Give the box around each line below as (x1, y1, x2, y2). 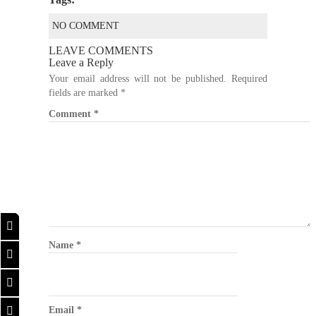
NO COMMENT (52, 20, 119, 31)
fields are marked (49, 87, 121, 98)
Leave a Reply (49, 56, 114, 68)
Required (231, 73, 268, 84)
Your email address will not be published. (49, 73, 227, 84)
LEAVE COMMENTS (49, 44, 153, 56)
